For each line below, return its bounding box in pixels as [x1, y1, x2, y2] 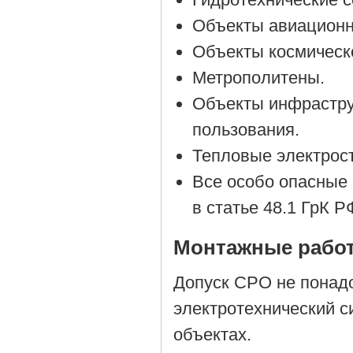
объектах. [173, 325, 252, 344]
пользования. [192, 120, 300, 139]
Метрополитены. [192, 68, 325, 87]
